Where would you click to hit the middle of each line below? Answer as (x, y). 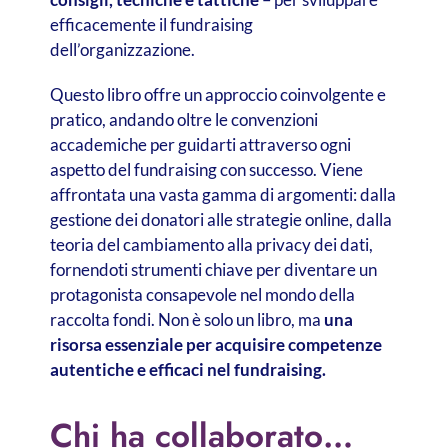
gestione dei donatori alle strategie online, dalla (220, 220)
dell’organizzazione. (122, 50)
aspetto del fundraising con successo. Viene (206, 170)
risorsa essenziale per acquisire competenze (215, 345)
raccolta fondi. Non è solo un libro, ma (186, 320)
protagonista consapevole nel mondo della (202, 295)
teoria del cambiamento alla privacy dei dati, (211, 245)
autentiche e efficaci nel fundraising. (187, 370)
